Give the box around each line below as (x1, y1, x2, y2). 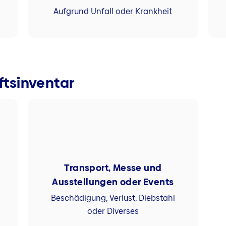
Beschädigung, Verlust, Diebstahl (50, 192, 175, 204)
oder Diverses (87, 205, 139, 217)
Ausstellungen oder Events (52, 175, 174, 188)
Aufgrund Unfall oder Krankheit (53, 6, 173, 18)
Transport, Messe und (64, 161, 162, 174)
